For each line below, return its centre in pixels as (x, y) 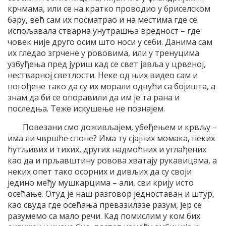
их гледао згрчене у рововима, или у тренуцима (103, 53)
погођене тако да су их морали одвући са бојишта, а (111, 86)
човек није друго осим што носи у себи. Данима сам (110, 42)
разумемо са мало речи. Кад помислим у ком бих (104, 216)
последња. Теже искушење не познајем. (86, 108)
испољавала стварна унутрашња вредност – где (104, 31)
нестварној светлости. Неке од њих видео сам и (103, 75)
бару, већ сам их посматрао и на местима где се (102, 19)
